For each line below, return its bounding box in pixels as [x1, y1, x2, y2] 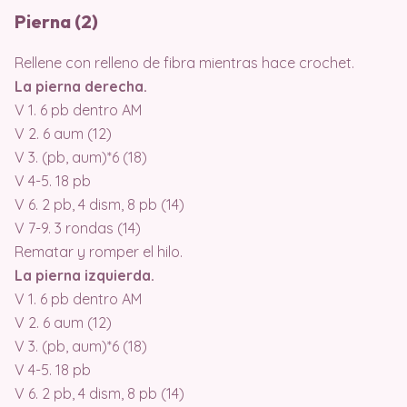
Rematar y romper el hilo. [15, 242, 183, 261]
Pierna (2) [15, 9, 98, 33]
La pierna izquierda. [15, 265, 154, 284]
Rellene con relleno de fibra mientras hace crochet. [15, 53, 354, 72]
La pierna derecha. [15, 76, 147, 95]
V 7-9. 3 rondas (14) [15, 218, 141, 237]
